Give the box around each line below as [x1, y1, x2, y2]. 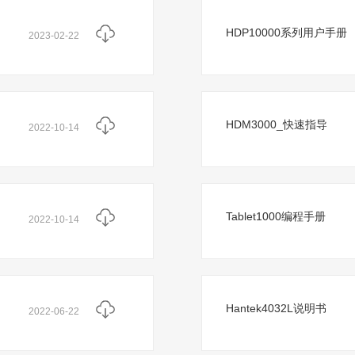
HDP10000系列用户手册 [226, 26, 347, 39]
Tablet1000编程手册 [226, 210, 326, 223]
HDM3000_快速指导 [226, 118, 327, 131]
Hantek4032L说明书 [226, 302, 326, 315]
